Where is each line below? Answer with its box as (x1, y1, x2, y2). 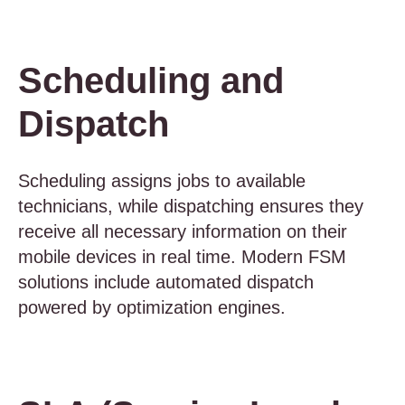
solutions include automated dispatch (18, 272, 314, 292)
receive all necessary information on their (18, 221, 347, 241)
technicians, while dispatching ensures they (18, 196, 363, 216)
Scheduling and (18, 61, 284, 100)
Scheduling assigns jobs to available (18, 171, 306, 191)
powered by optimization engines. (18, 297, 286, 317)
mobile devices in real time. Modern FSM (18, 247, 346, 267)
